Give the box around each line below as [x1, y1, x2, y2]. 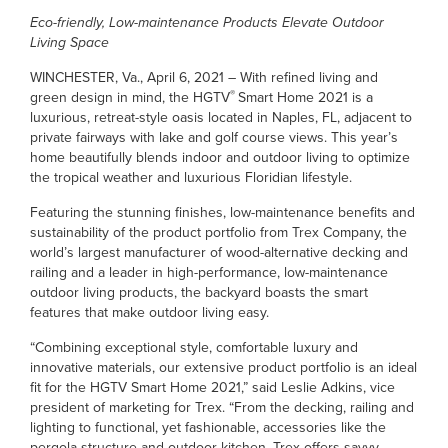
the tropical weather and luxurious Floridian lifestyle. [30, 167, 352, 188]
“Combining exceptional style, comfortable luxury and [30, 337, 358, 358]
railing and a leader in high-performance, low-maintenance [30, 262, 388, 283]
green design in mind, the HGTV [30, 87, 230, 108]
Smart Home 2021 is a [238, 87, 373, 108]
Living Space [30, 32, 109, 53]
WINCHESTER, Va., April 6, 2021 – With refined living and [30, 67, 378, 88]
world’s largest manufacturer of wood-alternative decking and [30, 242, 408, 263]
